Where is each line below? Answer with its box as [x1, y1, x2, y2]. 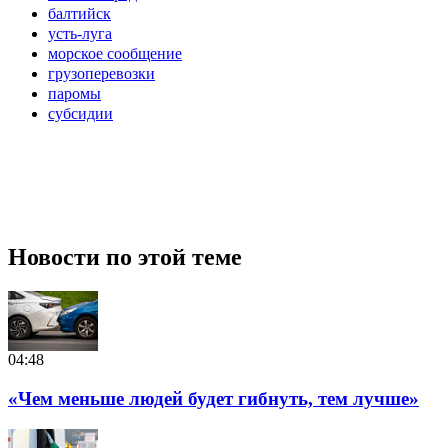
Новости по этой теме [8, 244, 242, 271]
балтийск [48, 4, 111, 22]
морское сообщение [48, 44, 182, 62]
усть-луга [48, 24, 112, 42]
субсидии [48, 104, 113, 122]
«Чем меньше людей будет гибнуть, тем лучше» [8, 388, 419, 410]
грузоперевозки [48, 64, 155, 82]
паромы [48, 84, 101, 102]
